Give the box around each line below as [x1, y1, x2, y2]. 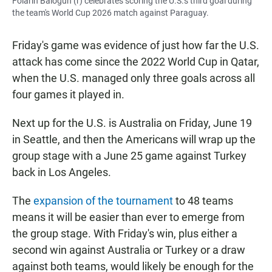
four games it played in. [12, 88, 124, 101]
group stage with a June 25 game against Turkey [12, 149, 246, 163]
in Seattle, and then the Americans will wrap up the [12, 133, 256, 146]
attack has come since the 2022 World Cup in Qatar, [12, 55, 259, 69]
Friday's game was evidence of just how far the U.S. [12, 39, 259, 52]
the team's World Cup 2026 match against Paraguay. [12, 8, 209, 18]
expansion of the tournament [33, 194, 173, 208]
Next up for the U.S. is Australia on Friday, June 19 [12, 117, 252, 130]
